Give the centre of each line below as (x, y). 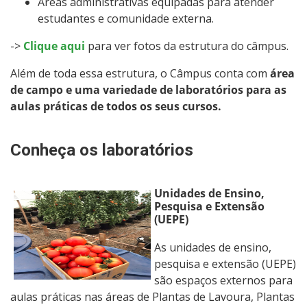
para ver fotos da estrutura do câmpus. (187, 46)
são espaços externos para (223, 280)
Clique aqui (54, 46)
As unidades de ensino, (213, 247)
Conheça (45, 150)
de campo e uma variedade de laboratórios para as (148, 89)
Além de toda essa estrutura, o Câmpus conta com (140, 73)
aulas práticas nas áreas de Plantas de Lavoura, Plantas (152, 296)
